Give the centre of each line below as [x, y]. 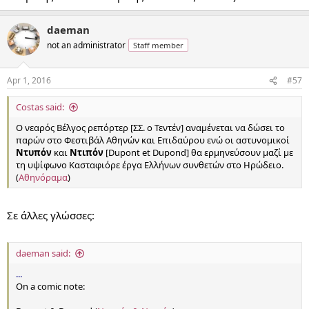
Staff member [158, 45]
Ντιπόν [87, 153]
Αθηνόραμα [43, 178]
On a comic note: [50, 287]
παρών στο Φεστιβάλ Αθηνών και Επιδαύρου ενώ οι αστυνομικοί [153, 140]
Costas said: [40, 107]
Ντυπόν [34, 153]
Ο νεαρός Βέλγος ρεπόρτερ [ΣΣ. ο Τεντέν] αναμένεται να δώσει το [150, 128]
